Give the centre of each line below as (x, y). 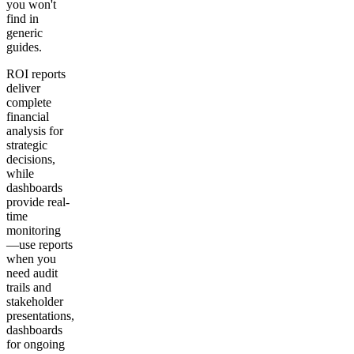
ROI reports (36, 73)
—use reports (40, 244)
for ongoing (36, 344)
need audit (32, 273)
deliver (23, 88)
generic (24, 32)
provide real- (38, 201)
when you (31, 258)
